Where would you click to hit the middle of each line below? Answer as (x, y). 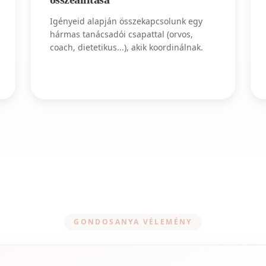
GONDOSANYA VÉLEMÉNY (133, 222)
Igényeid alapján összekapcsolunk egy (126, 21)
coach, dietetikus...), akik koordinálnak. (126, 47)
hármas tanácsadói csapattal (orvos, (121, 34)
